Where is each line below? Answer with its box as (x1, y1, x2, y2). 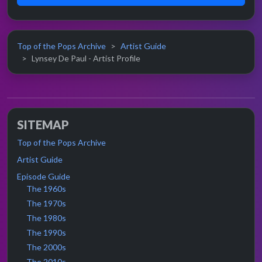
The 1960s (26, 184, 66, 194)
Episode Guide (17, 171, 70, 182)
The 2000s (26, 242, 66, 253)
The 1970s (26, 198, 66, 209)
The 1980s (26, 213, 66, 223)
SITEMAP (17, 118, 69, 132)
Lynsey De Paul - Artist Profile (32, 53, 140, 64)
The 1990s (26, 227, 66, 238)
